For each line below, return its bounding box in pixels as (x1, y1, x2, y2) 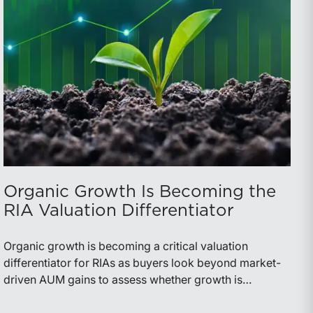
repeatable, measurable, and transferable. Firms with (3, 289, 276, 304)
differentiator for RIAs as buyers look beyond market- (3, 256, 282, 270)
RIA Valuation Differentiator (3, 203, 235, 220)
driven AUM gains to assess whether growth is (3, 272, 243, 287)
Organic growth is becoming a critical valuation (3, 239, 249, 254)
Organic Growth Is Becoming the (3, 184, 277, 201)
